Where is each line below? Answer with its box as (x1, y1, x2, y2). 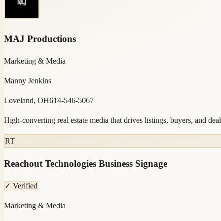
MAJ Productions (4, 33, 76, 44)
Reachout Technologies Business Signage (4, 158, 167, 169)
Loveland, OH (4, 96, 49, 105)
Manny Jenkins (4, 76, 51, 85)
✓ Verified (4, 182, 37, 190)
